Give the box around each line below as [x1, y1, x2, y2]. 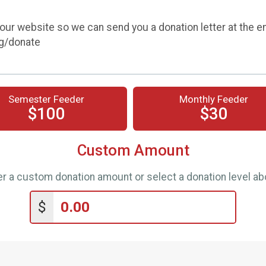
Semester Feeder [8, 93, 84, 105]
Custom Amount [77, 141, 189, 159]
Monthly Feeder [179, 93, 248, 105]
